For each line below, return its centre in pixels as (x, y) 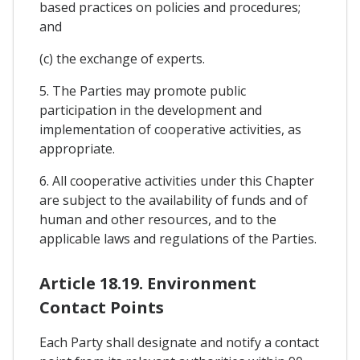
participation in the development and (151, 110)
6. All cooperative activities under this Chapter (177, 180)
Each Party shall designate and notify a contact (179, 342)
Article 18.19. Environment (148, 283)
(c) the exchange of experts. (122, 58)
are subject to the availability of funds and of (174, 200)
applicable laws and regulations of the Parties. (178, 238)
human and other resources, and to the (158, 219)
